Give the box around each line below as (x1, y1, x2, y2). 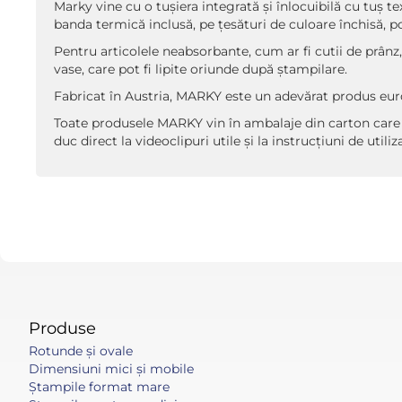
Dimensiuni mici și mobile (29, 361, 194, 377)
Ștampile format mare (29, 379, 170, 395)
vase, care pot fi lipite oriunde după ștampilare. (54, 61, 347, 77)
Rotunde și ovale (29, 343, 133, 359)
